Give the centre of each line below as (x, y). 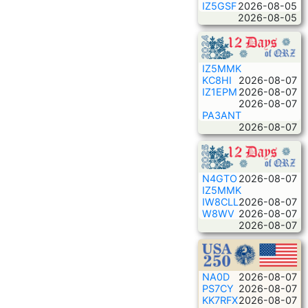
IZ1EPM (220, 92)
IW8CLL (220, 202)
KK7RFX (220, 300)
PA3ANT (222, 115)
